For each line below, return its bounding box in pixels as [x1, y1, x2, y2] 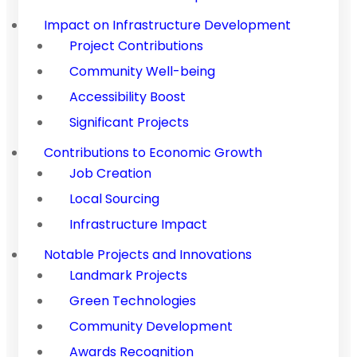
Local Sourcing [69, 189, 159, 208]
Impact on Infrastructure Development [44, 15, 291, 34]
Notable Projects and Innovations [44, 245, 252, 264]
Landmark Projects [69, 265, 187, 284]
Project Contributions [69, 36, 203, 55]
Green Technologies [69, 291, 196, 310]
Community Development [69, 316, 233, 335]
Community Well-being [69, 61, 215, 80]
